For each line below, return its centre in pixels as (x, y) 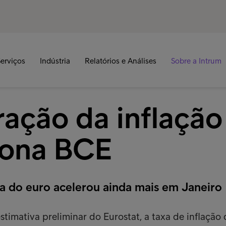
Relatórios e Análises (120, 61)
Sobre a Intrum (196, 61)
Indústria (55, 61)
